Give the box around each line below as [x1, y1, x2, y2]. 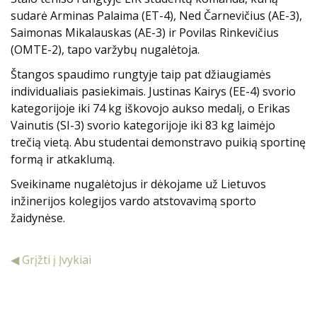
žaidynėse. [11, 210, 65, 226]
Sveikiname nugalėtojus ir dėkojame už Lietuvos [11, 176, 266, 192]
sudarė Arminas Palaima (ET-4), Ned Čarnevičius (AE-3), [11, 7, 302, 23]
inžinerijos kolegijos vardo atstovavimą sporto [11, 193, 256, 209]
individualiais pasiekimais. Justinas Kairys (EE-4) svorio [11, 83, 296, 99]
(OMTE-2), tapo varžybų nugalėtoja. [11, 41, 200, 57]
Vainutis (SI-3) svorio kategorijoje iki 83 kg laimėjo [11, 117, 275, 133]
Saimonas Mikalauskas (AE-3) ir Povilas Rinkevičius [11, 24, 279, 40]
